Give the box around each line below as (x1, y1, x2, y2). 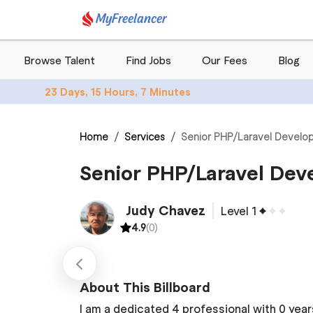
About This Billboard (80, 278, 210, 296)
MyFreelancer (96, 10, 167, 27)
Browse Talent (24, 52, 95, 67)
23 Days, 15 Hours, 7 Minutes (44, 84, 191, 99)
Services (124, 130, 165, 143)
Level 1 (221, 202, 256, 219)
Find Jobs (126, 52, 171, 67)
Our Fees (202, 52, 247, 67)
